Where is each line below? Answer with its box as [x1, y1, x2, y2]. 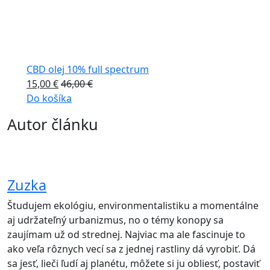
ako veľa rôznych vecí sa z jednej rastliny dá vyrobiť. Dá [7, 242, 256, 256]
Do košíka [27, 91, 72, 105]
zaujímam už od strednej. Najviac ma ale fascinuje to [7, 227, 245, 241]
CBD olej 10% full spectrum [27, 62, 149, 76]
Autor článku [7, 113, 98, 134]
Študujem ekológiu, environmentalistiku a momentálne [7, 198, 259, 212]
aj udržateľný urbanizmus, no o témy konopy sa [7, 213, 224, 227]
